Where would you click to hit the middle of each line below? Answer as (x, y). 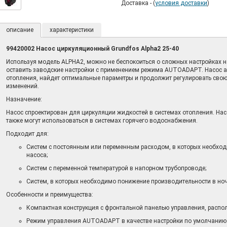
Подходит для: (27, 134)
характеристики (71, 30)
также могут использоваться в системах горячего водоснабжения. (102, 121)
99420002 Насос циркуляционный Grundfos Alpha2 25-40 (92, 49)
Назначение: (24, 99)
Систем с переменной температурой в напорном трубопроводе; (116, 168)
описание (20, 30)
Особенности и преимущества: (49, 195)
